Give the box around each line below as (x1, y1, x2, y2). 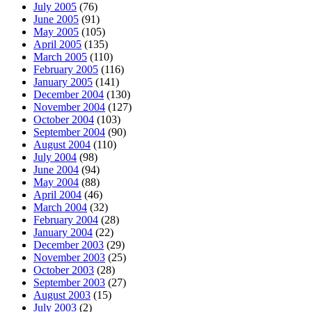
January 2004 (33, 226, 93, 239)
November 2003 (33, 251, 105, 264)
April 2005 (33, 38, 81, 51)
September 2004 (33, 126, 105, 139)
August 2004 (33, 139, 91, 151)
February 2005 (33, 63, 98, 76)
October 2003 (33, 264, 94, 276)
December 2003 (33, 239, 104, 251)
